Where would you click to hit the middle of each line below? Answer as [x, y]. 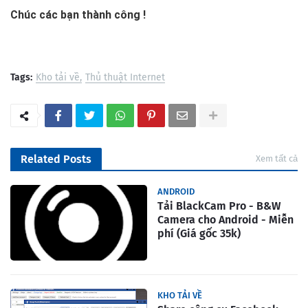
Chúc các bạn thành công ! [79, 15]
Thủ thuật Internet [125, 78]
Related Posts [56, 159]
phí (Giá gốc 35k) [199, 234]
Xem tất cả [277, 159]
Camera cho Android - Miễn [225, 220]
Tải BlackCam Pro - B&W [219, 206]
